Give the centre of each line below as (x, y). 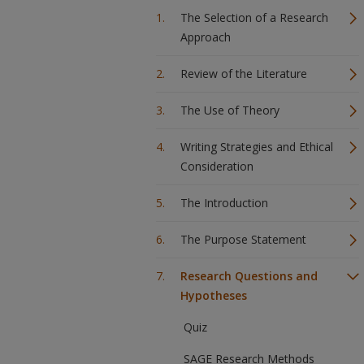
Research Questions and (249, 276)
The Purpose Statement (243, 239)
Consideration (217, 166)
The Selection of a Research (254, 17)
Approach (206, 37)
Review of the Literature (244, 74)
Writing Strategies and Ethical (257, 147)
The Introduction (224, 203)
